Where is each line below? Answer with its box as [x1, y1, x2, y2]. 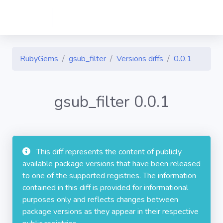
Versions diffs [116, 53, 163, 64]
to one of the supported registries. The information [22, 170, 196, 181]
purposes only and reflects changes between [22, 194, 178, 205]
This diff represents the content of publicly [36, 146, 182, 157]
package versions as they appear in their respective [22, 206, 199, 217]
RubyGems [20, 53, 58, 64]
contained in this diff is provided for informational [22, 182, 188, 193]
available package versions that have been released [22, 158, 201, 169]
